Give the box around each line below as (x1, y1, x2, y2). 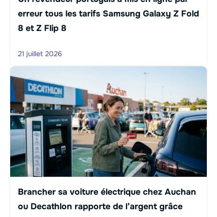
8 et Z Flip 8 (18, 22, 66, 33)
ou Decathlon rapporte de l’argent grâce (18, 201, 183, 212)
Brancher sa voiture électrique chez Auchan (18, 186, 196, 198)
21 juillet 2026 (18, 49, 62, 58)
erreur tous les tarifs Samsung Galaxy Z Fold (18, 8, 199, 19)
